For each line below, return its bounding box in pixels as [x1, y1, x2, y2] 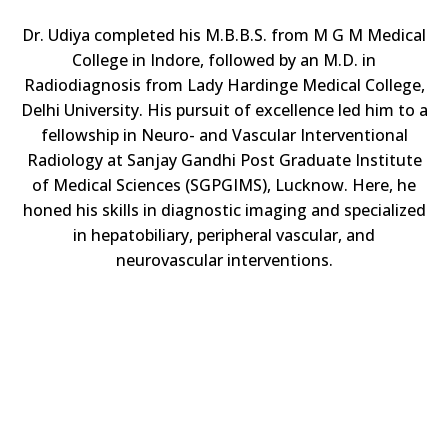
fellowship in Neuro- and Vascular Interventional [40, 124, 408, 147]
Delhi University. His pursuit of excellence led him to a [20, 99, 428, 122]
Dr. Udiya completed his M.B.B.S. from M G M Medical [22, 24, 426, 47]
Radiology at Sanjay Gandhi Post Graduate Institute [26, 149, 422, 172]
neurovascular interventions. [115, 249, 333, 272]
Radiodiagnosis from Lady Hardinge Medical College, [23, 74, 425, 97]
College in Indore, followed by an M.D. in [72, 49, 376, 72]
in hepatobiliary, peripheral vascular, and [73, 224, 375, 247]
